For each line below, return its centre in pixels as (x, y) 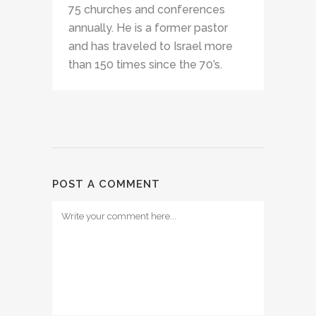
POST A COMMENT (106, 184)
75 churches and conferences (147, 10)
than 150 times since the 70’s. (145, 65)
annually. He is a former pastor (148, 28)
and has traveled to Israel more (151, 46)
